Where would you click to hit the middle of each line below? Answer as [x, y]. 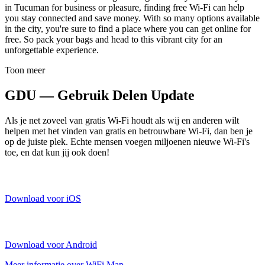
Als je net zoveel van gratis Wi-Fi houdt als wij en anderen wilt [122, 120]
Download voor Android [51, 244]
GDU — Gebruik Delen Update [100, 95]
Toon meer [25, 70]
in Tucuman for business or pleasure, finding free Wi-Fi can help [125, 7]
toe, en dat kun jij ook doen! [57, 152]
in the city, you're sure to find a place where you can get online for [128, 28]
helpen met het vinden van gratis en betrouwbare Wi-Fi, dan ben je [129, 131]
